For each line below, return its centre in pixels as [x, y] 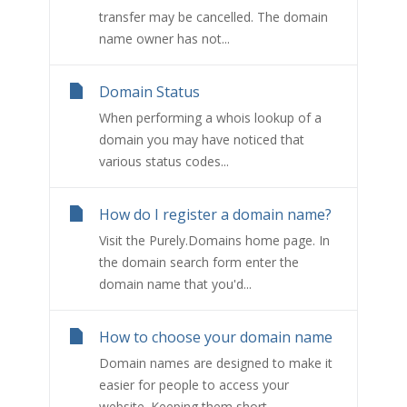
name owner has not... [164, 38]
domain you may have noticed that [202, 139]
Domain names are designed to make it [216, 362]
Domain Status [149, 91]
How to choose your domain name [216, 337]
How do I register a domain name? [215, 214]
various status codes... [164, 161]
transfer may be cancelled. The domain [213, 16]
